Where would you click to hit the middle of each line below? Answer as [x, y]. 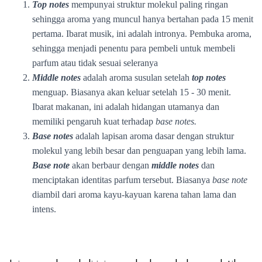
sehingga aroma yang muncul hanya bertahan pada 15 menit [143, 19]
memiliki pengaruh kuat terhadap [94, 121]
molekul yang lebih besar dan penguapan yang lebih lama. [139, 151]
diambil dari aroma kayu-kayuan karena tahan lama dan [134, 194]
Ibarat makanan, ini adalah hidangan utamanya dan [126, 107]
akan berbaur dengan [111, 165]
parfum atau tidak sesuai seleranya [95, 63]
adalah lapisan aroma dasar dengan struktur [154, 136]
